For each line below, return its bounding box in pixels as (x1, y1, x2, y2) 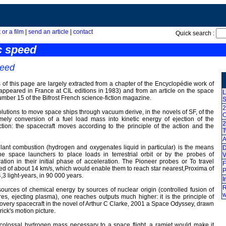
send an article (28, 28, 69, 35)
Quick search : (176, 30, 216, 37)
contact (73, 28, 93, 35)
